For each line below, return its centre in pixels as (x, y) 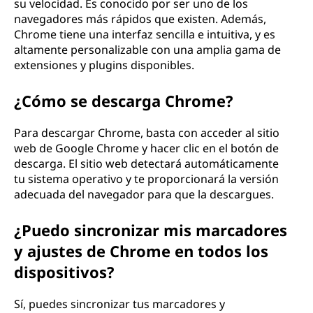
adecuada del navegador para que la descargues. (144, 194)
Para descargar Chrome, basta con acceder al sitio (147, 133)
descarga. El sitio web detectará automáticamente (146, 163)
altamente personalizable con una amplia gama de (147, 50)
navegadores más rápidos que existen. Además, (140, 19)
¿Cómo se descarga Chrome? (124, 101)
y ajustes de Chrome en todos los (141, 251)
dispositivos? (64, 272)
